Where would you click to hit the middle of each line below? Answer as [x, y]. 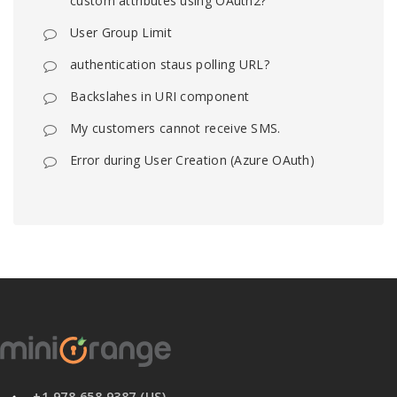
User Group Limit [121, 32]
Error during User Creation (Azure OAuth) [192, 160]
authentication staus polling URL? [170, 64]
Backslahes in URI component [160, 96]
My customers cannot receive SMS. [175, 128]
